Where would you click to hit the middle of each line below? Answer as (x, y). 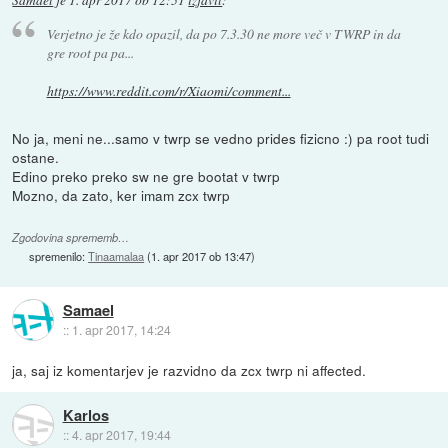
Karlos (85, 414)
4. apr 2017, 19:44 (121, 434)
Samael (88, 309)
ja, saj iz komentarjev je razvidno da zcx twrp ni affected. (189, 369)
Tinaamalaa (116, 255)
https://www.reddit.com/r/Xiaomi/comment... (168, 90)
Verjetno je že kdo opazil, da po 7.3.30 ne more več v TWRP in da (223, 33)
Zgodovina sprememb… (71, 237)
